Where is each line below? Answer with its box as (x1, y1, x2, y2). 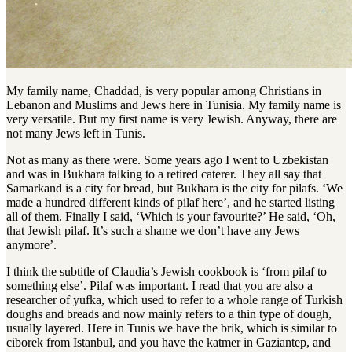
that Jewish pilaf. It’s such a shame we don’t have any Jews (6, 224, 299, 238)
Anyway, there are (246, 112, 337, 126)
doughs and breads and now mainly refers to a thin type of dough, (6, 307, 332, 321)
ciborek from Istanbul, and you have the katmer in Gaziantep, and (6, 335, 331, 350)
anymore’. (6, 238, 57, 252)
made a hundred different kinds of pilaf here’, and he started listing (6, 196, 335, 210)
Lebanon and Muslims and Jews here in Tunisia (6, 98, 242, 112)
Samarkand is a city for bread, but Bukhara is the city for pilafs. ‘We (6, 181, 343, 196)
